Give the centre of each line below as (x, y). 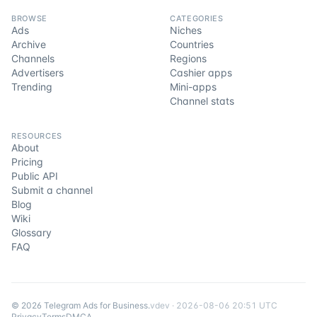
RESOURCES (37, 136)
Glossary (31, 232)
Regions (188, 58)
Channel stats (202, 101)
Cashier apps (201, 73)
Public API (35, 176)
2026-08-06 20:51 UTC (227, 305)
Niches (186, 30)
